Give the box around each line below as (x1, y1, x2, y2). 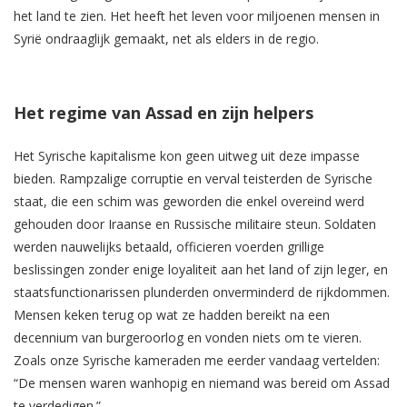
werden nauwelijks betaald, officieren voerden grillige (14, 238, 324, 256)
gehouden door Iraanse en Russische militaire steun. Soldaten (14, 215, 376, 233)
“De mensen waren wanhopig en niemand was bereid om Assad (14, 374, 390, 392)
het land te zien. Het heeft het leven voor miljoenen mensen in (14, 7, 380, 25)
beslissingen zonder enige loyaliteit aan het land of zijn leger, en (14, 261, 388, 279)
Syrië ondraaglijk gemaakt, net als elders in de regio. (14, 30, 319, 48)
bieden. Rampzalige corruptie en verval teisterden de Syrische (14, 170, 372, 188)
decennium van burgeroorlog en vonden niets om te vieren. (14, 329, 362, 347)
